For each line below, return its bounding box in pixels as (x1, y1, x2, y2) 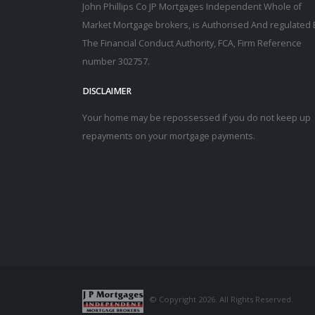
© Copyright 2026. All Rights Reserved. (149, 294, 293, 305)
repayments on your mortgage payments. (82, 129, 255, 142)
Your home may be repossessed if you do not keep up (82, 111, 311, 124)
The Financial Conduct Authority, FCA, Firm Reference (82, 37, 302, 49)
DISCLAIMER (82, 84, 131, 97)
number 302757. (82, 55, 150, 67)
